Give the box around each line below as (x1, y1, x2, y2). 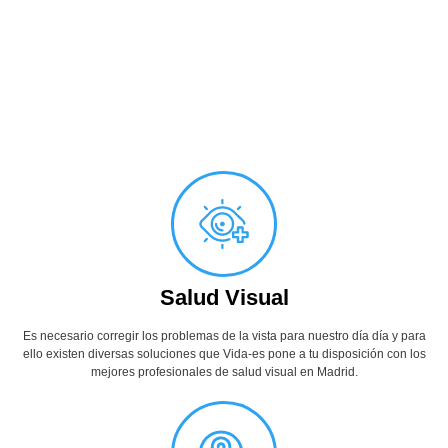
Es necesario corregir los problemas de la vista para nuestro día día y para (22, 328, 426, 343)
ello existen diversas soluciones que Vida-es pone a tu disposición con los (22, 346, 426, 361)
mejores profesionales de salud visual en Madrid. (90, 364, 358, 379)
